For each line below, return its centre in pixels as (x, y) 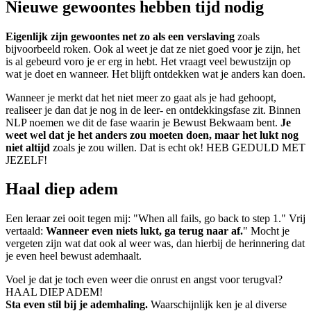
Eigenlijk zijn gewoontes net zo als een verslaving (120, 36)
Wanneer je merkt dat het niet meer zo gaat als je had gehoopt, (141, 97)
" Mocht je (266, 231)
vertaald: (26, 231)
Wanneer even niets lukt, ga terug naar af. (144, 231)
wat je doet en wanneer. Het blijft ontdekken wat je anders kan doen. (155, 74)
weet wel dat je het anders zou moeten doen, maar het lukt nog (152, 135)
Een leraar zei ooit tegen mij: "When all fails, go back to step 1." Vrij (155, 219)
